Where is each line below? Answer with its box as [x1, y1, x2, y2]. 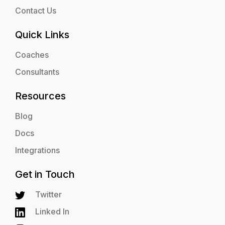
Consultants [15, 67, 59, 77]
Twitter [35, 189, 62, 200]
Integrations [15, 145, 60, 156]
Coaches [15, 50, 49, 60]
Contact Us [15, 6, 56, 16]
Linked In [35, 206, 69, 217]
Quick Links [15, 29, 69, 41]
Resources [15, 90, 66, 102]
